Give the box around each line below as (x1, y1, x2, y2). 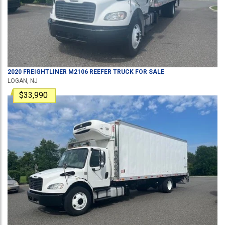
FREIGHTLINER (23, 68, 67, 75)
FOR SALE (134, 68, 164, 75)
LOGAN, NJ (8, 77, 38, 84)
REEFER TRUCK (88, 68, 134, 75)
